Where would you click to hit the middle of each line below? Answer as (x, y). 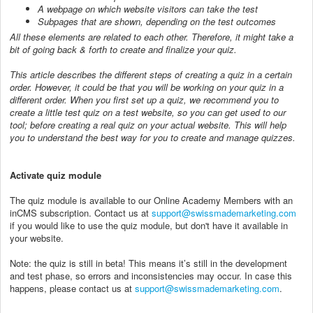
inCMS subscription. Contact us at (81, 212)
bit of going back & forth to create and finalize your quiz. (125, 49)
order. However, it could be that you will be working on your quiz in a (147, 87)
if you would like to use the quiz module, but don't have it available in (149, 225)
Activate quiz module (56, 175)
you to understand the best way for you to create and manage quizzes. (154, 137)
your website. (37, 238)
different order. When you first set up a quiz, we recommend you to (144, 99)
